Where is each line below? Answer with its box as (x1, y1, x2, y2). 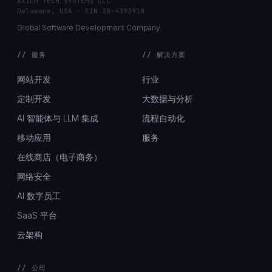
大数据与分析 (142, 94, 193, 104)
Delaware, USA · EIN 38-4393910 (17, 7, 144, 15)
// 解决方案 (142, 50, 186, 59)
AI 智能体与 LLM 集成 (17, 114, 98, 123)
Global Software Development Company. (17, 23, 161, 32)
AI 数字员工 (17, 191, 61, 201)
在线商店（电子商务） (17, 152, 102, 162)
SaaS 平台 (17, 211, 57, 220)
